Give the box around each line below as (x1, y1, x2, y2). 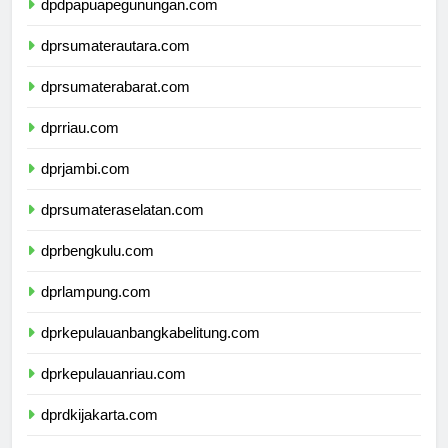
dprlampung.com (41, 301, 151, 319)
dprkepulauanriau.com (41, 383, 186, 401)
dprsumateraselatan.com (41, 219, 204, 237)
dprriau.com (41, 137, 119, 155)
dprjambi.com (41, 178, 130, 196)
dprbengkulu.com (41, 260, 154, 278)
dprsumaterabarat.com (41, 96, 190, 114)
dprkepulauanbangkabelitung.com (41, 342, 260, 360)
